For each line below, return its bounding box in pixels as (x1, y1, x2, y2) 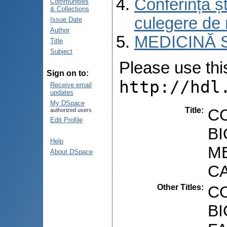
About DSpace (50, 148, 93, 156)
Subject (50, 48, 72, 55)
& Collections (50, 5, 89, 13)
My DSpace (50, 99, 85, 107)
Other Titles (157, 182, 201, 192)
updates (50, 89, 73, 96)
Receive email (50, 81, 92, 89)
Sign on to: (47, 69, 89, 78)
